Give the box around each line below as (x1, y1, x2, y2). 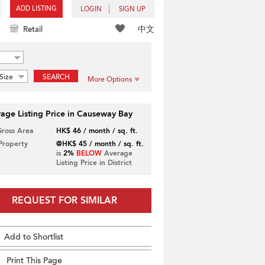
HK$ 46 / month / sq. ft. (56, 126, 138, 135)
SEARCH (42, 72, 70, 82)
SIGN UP (119, 5, 146, 14)
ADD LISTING (16, 4, 57, 13)
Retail (23, 24, 43, 35)
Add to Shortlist (4, 231, 63, 243)
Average (101, 148, 132, 158)
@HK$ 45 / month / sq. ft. (56, 139, 144, 148)
